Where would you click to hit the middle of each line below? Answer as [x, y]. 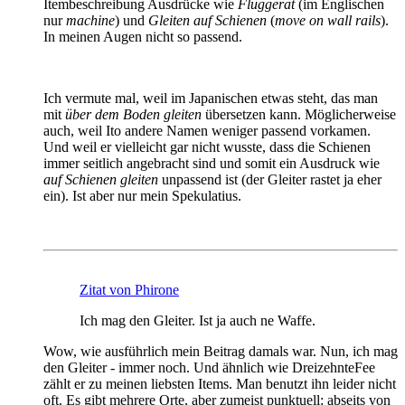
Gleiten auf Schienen [207, 20]
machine [90, 20]
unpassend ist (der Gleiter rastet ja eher [270, 179]
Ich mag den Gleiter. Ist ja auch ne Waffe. [198, 320]
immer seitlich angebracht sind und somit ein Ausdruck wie [212, 163]
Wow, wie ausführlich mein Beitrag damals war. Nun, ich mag [221, 351]
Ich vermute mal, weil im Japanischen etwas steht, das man [211, 98]
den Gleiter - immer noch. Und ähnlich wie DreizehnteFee [209, 367]
